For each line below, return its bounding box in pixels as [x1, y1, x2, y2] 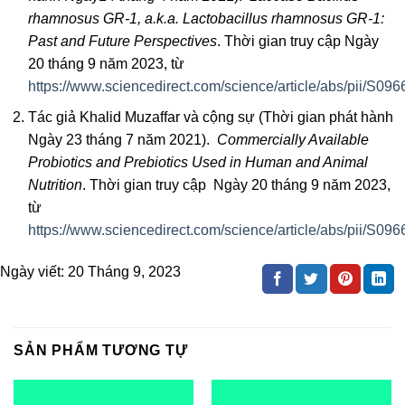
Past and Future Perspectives [27, 33, 217, 49]
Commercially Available [212, 132, 369, 148]
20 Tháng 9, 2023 [68, 263, 181, 279]
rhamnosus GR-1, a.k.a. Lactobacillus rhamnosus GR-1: [27, 10, 384, 26]
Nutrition [27, 177, 82, 193]
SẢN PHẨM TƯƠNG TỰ [14, 343, 188, 359]
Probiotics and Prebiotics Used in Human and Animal [27, 155, 368, 171]
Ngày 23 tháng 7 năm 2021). [27, 132, 213, 148]
